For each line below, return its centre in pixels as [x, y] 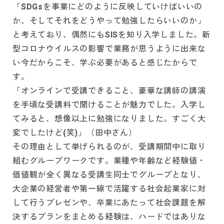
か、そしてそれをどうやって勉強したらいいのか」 [109, 21]
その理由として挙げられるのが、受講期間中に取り [109, 147]
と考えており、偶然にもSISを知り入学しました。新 [111, 35]
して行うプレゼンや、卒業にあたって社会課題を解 [109, 203]
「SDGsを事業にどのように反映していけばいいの [108, 7]
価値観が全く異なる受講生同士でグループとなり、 [109, 175]
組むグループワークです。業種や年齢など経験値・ [109, 161]
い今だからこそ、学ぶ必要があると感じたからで [105, 63]
